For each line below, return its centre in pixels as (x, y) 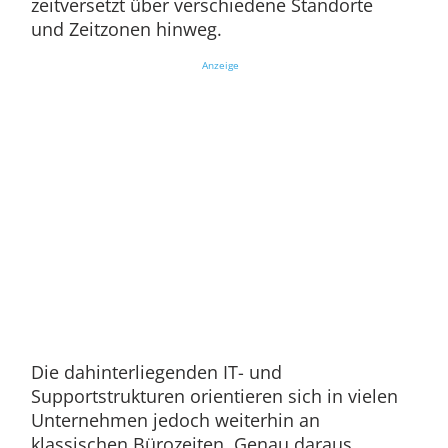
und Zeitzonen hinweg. (126, 29)
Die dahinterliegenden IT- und (156, 372)
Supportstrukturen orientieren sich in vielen (214, 396)
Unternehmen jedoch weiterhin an (175, 420)
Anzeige (220, 65)
